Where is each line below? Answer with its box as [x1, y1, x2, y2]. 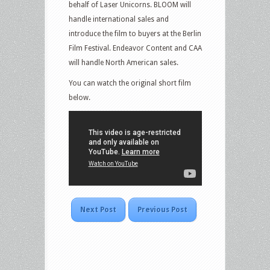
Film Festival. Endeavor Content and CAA [69, 43, 202, 52]
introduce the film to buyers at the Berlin [69, 29, 201, 38]
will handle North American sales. [69, 58, 178, 67]
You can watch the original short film [69, 78, 191, 87]
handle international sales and [69, 14, 169, 24]
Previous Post [137, 206, 187, 215]
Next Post [80, 206, 116, 215]
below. [69, 93, 90, 102]
